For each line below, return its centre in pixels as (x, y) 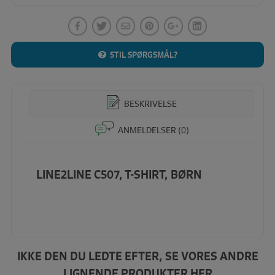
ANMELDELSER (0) (152, 130)
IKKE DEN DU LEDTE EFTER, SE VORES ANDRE (137, 256)
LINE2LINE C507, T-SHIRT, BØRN (119, 175)
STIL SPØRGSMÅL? (143, 54)
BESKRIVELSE (149, 103)
